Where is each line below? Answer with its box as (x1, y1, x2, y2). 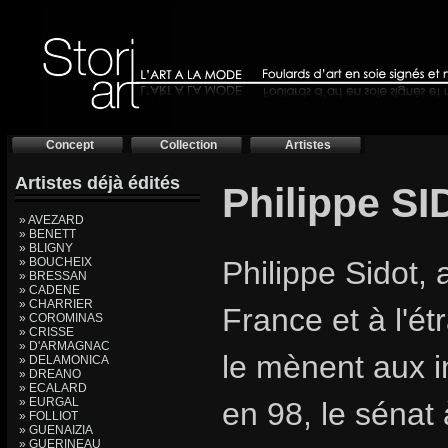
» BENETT (19, 227, 76, 241)
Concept (45, 138, 94, 152)
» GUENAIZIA (19, 423, 93, 437)
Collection (160, 138, 217, 152)
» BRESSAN (19, 269, 87, 283)
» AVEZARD (19, 213, 84, 227)
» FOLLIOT (19, 409, 78, 423)
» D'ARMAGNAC (19, 339, 110, 353)
